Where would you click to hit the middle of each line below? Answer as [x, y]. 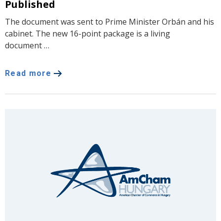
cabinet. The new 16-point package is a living [88, 33]
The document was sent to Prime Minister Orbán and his [110, 21]
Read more [28, 73]
